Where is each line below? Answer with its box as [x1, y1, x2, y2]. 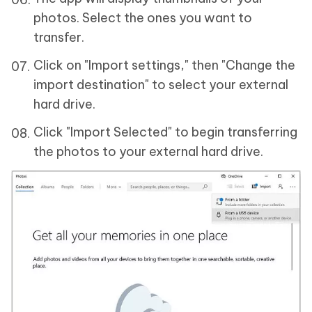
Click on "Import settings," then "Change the [33, 56, 295, 73]
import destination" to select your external [33, 76, 288, 93]
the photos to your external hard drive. [33, 143, 263, 159]
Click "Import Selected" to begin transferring [33, 123, 297, 140]
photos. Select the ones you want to [33, 9, 252, 26]
